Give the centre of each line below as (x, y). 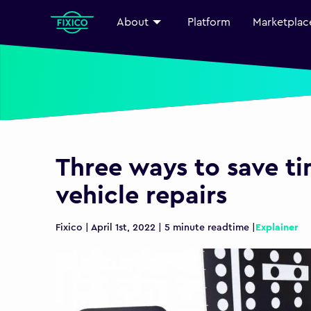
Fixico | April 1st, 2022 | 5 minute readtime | (155, 228)
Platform (209, 22)
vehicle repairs (141, 196)
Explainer (277, 228)
